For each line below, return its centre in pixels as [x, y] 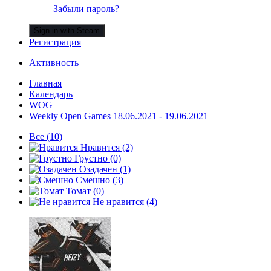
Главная [45, 83]
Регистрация [55, 42]
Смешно [93, 180]
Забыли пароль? [86, 8]
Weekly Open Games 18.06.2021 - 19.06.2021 [119, 116]
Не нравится [118, 201]
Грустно [91, 158]
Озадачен [98, 169]
